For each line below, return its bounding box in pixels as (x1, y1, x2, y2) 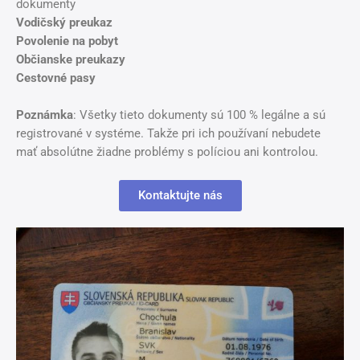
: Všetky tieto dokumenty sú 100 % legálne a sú (73, 107, 325, 122)
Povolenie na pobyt (16, 33, 118, 48)
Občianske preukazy (16, 51, 125, 67)
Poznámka (16, 107, 73, 122)
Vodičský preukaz (16, 14, 112, 30)
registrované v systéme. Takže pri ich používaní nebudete (16, 125, 321, 141)
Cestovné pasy (16, 70, 96, 85)
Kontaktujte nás (137, 188, 223, 203)
